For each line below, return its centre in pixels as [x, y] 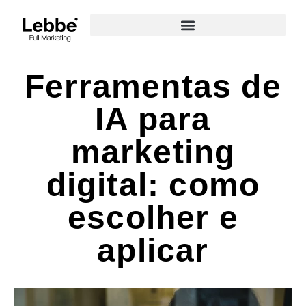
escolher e [153, 217]
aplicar [153, 250]
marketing [153, 152]
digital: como [153, 184]
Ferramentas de [153, 86]
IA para [153, 119]
